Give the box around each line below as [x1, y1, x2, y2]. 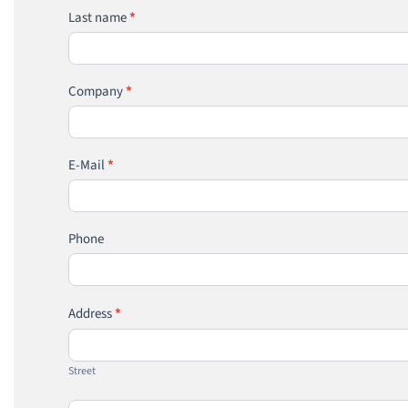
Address [68, 303, 115, 323]
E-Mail [68, 155, 107, 175]
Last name [68, 7, 129, 27]
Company [68, 81, 126, 101]
